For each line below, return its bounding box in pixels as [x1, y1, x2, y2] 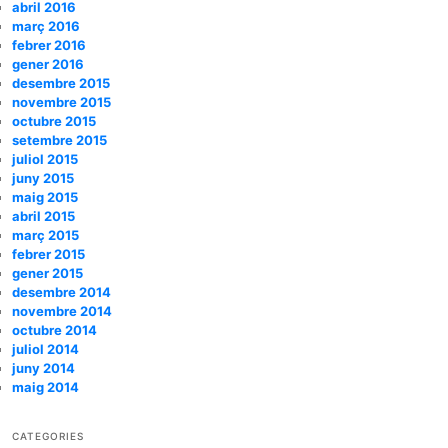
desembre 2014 [12, 283, 111, 300]
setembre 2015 [12, 131, 107, 148]
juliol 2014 [12, 340, 79, 357]
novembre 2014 [12, 302, 112, 319]
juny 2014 [12, 359, 75, 376]
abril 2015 [12, 207, 75, 224]
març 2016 [12, 17, 80, 34]
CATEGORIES [12, 430, 84, 442]
